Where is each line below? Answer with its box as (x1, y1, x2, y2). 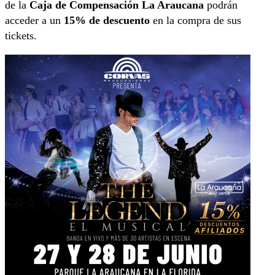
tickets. (5, 29, 37, 42)
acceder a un (5, 14, 64, 26)
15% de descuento (64, 14, 150, 26)
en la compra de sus (150, 14, 241, 26)
